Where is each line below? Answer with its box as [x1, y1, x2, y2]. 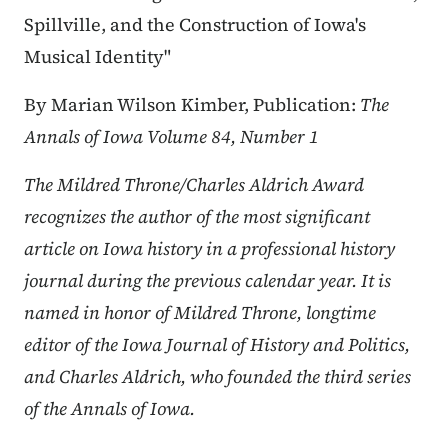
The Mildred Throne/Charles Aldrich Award [24, 172, 364, 198]
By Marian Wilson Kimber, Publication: [24, 92, 356, 118]
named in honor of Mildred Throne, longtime [24, 300, 376, 326]
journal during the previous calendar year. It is [24, 268, 391, 294]
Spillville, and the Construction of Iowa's [24, 12, 366, 38]
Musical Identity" [24, 44, 171, 70]
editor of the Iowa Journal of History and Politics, [24, 332, 410, 358]
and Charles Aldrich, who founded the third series [24, 364, 411, 390]
